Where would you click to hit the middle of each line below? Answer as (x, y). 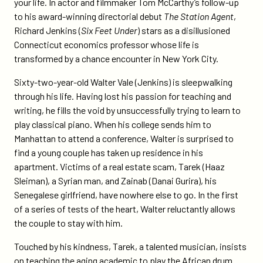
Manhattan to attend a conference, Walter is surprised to (124, 138)
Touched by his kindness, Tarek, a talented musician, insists (130, 246)
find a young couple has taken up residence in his (109, 152)
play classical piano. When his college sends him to (113, 124)
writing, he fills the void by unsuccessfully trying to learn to (127, 110)
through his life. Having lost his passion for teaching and (123, 96)
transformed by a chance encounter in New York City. (116, 58)
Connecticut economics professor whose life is (107, 44)
